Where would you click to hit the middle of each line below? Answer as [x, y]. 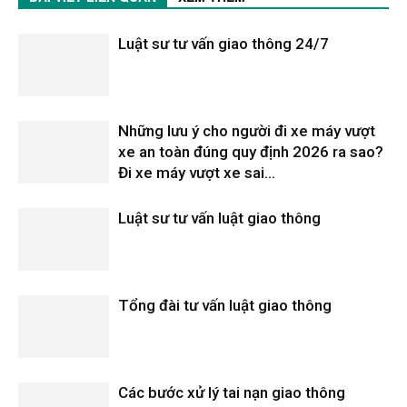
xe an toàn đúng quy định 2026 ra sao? [251, 152]
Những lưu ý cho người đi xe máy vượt [247, 131]
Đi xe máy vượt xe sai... [197, 173]
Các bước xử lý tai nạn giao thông [232, 393]
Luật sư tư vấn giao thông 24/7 [223, 44]
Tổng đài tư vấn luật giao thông [225, 306]
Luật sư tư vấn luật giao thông [219, 218]
